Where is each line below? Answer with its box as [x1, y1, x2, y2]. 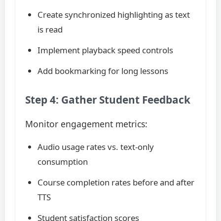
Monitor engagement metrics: [25, 118, 147, 130]
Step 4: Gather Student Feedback [25, 93, 190, 107]
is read [37, 24, 63, 35]
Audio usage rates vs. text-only [37, 141, 154, 152]
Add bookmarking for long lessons [37, 65, 168, 76]
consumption [37, 156, 88, 167]
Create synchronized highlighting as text [37, 9, 190, 20]
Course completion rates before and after [37, 177, 194, 188]
